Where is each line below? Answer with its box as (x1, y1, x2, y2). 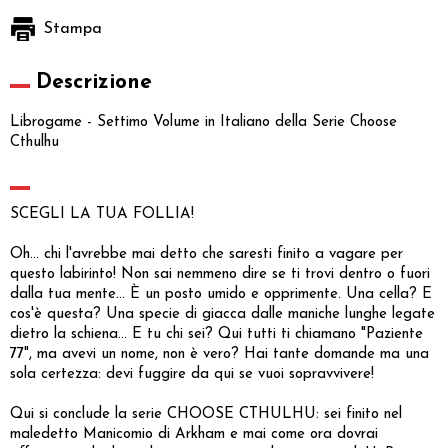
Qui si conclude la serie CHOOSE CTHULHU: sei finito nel (10, 406, 402, 422)
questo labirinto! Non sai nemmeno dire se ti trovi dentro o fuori (10, 266, 430, 282)
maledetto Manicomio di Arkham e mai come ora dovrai (10, 426, 378, 442)
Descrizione (36, 71, 152, 93)
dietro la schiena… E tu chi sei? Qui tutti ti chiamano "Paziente (10, 326, 423, 342)
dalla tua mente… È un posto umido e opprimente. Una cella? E (10, 286, 432, 302)
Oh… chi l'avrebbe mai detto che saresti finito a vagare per (10, 246, 403, 262)
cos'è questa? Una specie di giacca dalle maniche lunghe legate (10, 306, 435, 322)
